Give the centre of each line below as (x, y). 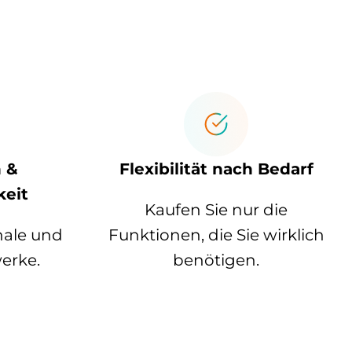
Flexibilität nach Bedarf (216, 169)
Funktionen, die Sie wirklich (216, 235)
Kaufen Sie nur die (216, 210)
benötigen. (216, 260)
